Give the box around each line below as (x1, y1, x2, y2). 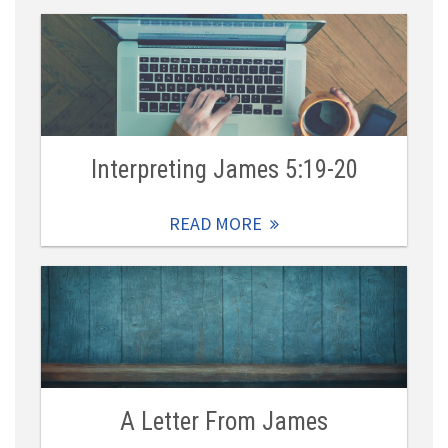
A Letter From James (120, 407, 328, 437)
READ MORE (169, 212, 262, 236)
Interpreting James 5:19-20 (90, 155, 358, 185)
